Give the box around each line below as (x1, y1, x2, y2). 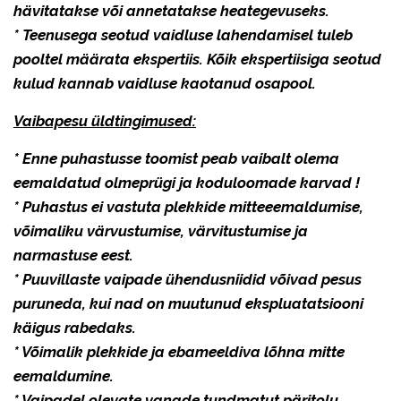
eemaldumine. (13, 366, 114, 385)
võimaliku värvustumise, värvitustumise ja (13, 221, 308, 240)
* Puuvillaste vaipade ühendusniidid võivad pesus (13, 269, 362, 288)
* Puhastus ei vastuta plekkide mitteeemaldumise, (13, 197, 363, 216)
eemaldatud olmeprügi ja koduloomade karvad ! (13, 173, 360, 192)
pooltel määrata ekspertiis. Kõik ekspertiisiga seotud (13, 49, 381, 68)
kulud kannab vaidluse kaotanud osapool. (13, 73, 316, 92)
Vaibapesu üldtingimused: (13, 111, 196, 130)
